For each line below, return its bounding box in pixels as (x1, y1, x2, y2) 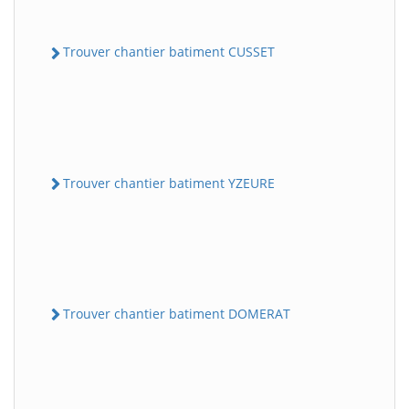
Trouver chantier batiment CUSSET (63, 43, 275, 61)
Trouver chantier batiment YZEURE (63, 173, 275, 192)
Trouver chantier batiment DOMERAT (63, 304, 290, 322)
